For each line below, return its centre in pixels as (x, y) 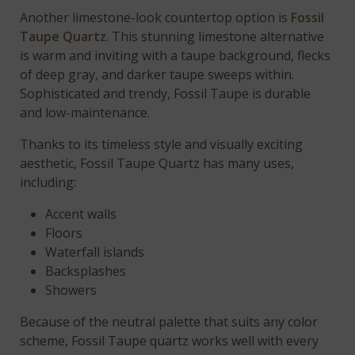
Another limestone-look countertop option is (156, 17)
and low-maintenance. (85, 112)
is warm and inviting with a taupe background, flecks (176, 55)
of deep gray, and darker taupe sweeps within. (157, 74)
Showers (71, 290)
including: (48, 182)
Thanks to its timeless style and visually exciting (162, 144)
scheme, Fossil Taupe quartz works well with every (170, 340)
